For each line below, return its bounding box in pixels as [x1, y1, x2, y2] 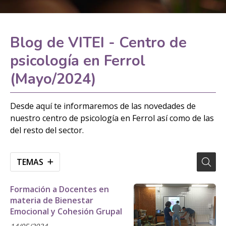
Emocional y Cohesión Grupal [10, 205, 122, 217]
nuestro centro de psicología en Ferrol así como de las [10, 112, 214, 124]
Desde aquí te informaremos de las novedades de [10, 100, 196, 111]
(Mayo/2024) [10, 69, 96, 89]
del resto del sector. [10, 124, 84, 136]
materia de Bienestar [10, 194, 93, 206]
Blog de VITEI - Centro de [10, 33, 187, 53]
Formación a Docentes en [10, 183, 109, 195]
